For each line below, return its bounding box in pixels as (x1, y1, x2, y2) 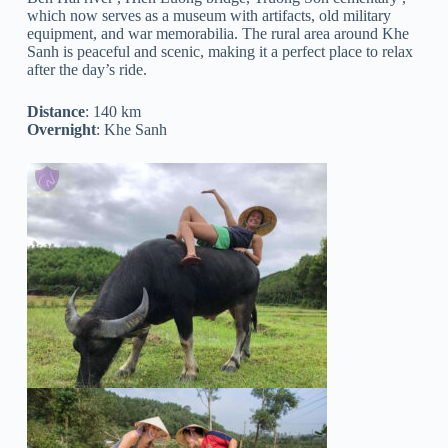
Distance (26, 103, 85, 121)
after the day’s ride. (26, 61, 147, 79)
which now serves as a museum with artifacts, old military (26, 7, 391, 25)
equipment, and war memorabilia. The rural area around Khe (26, 25, 409, 43)
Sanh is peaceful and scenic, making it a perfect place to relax (26, 43, 413, 61)
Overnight (26, 121, 96, 139)
